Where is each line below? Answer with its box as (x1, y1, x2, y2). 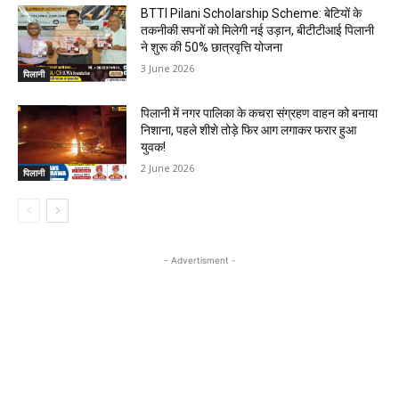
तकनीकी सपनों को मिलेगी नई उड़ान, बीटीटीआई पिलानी (141, 23, 375, 38)
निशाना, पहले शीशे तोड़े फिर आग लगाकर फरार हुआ (141, 122, 357, 137)
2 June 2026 (141, 160, 195, 175)
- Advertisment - (163, 255, 236, 266)
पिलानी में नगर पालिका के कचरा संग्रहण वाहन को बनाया (141, 105, 379, 120)
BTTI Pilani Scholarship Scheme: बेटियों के (141, 6, 362, 21)
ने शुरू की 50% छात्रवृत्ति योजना (141, 40, 283, 55)
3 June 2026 (141, 61, 195, 76)
